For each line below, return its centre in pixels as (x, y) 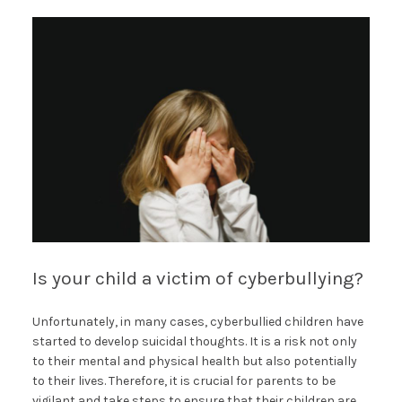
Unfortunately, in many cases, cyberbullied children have (197, 321)
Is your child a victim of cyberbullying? (197, 278)
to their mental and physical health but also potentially (194, 361)
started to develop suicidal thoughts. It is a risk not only (194, 341)
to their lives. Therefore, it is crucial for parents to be (184, 380)
